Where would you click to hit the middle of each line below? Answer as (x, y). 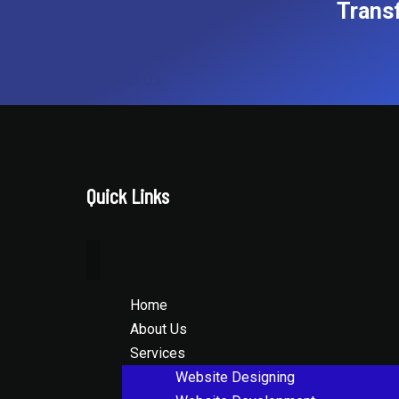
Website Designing (235, 378)
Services (158, 354)
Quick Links (128, 196)
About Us (159, 330)
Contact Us (124, 80)
